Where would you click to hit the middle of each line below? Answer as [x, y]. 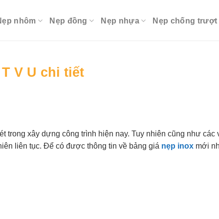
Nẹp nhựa [120, 21]
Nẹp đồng [68, 21]
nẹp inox [177, 146]
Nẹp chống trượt [185, 21]
